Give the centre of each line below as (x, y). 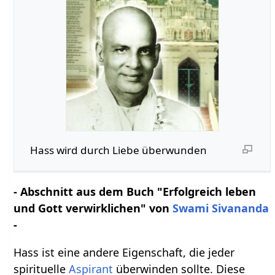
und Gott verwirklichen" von (93, 208)
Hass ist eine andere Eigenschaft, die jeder (124, 253)
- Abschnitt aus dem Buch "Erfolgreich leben (135, 192)
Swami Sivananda (221, 208)
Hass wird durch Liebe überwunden (118, 150)
